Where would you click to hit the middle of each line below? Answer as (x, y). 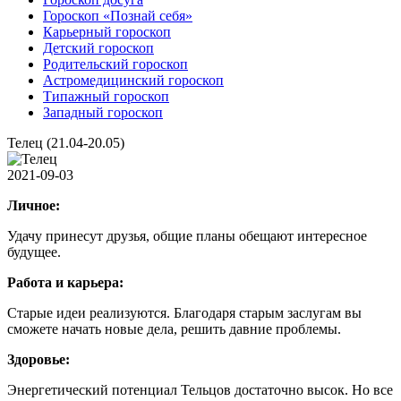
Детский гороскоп (98, 48)
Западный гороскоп (103, 113)
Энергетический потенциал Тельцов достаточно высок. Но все (200, 390)
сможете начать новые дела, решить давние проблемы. (174, 329)
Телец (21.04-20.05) (66, 143)
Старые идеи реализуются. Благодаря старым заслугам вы (184, 313)
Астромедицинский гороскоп (133, 81)
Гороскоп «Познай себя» (118, 16)
